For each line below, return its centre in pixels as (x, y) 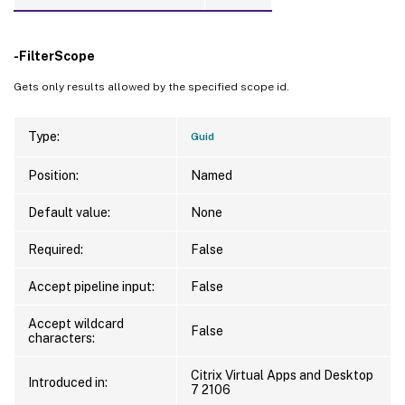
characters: (61, 338)
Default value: (69, 212)
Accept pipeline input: (91, 286)
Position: (53, 175)
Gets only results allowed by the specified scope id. (151, 86)
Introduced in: (68, 382)
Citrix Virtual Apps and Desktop (282, 375)
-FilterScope (54, 56)
